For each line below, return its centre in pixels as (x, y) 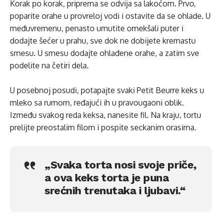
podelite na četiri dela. (49, 65)
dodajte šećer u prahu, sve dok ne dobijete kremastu (103, 41)
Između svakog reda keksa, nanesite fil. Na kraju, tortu (106, 115)
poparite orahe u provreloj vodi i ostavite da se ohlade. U (110, 16)
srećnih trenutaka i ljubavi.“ (115, 191)
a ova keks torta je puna (107, 178)
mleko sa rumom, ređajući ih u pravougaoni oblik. (97, 103)
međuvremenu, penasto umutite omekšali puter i (97, 28)
